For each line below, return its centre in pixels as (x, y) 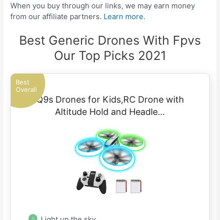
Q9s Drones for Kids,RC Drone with (110, 99)
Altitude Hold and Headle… (110, 111)
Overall (27, 89)
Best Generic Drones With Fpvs (110, 40)
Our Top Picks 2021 (110, 55)
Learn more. (125, 16)
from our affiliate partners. (57, 16)
